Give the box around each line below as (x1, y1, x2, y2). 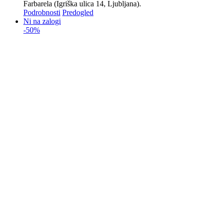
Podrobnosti (23, 8, 60, 17)
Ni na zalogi (23, 17, 61, 26)
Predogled (62, 8, 93, 17)
